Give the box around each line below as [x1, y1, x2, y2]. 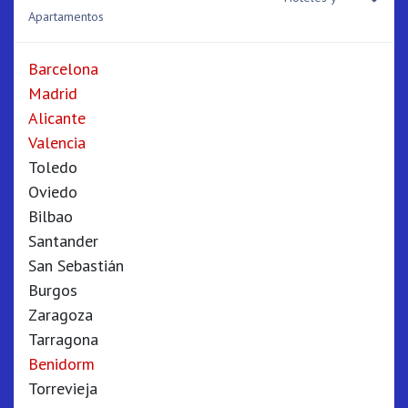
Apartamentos [28, 8, 104, 25]
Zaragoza [28, 304, 93, 325]
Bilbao [28, 206, 73, 227]
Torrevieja [28, 378, 97, 399]
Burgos [28, 280, 77, 301]
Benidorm [28, 353, 95, 374]
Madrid [28, 83, 77, 104]
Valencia [28, 132, 86, 153]
